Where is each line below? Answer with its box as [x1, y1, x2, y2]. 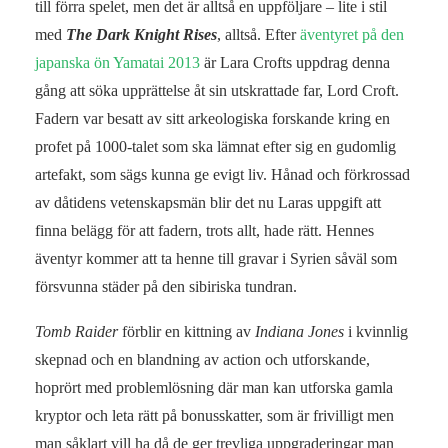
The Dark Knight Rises [66, 26, 217, 44]
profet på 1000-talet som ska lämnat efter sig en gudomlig [35, 138, 396, 156]
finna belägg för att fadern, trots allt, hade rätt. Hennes [35, 222, 374, 240]
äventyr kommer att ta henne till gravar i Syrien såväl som [35, 250, 397, 268]
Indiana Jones [255, 323, 344, 341]
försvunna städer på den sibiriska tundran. [35, 278, 297, 296]
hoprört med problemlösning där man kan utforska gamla [35, 379, 393, 397]
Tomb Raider [35, 323, 118, 341]
